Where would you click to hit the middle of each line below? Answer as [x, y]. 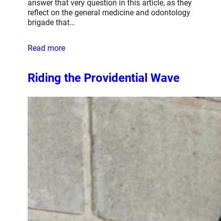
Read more [46, 48]
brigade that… [51, 23]
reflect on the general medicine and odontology [109, 13]
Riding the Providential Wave [104, 78]
